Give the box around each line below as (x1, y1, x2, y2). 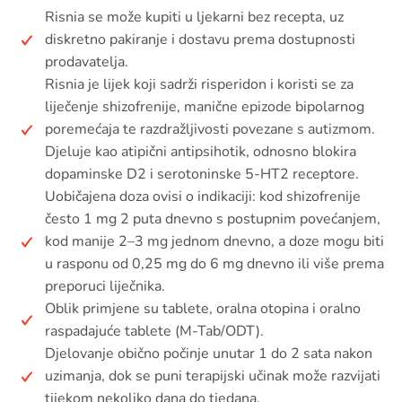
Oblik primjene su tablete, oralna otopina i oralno (45, 299, 361, 319)
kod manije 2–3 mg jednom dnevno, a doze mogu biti (45, 232, 384, 252)
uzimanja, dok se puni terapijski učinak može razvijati (45, 366, 380, 387)
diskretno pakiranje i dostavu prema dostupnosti (45, 30, 355, 50)
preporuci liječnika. (45, 276, 165, 297)
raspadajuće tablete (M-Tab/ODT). (45, 321, 264, 342)
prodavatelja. (45, 52, 128, 73)
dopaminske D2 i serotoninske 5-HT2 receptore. (45, 164, 359, 185)
